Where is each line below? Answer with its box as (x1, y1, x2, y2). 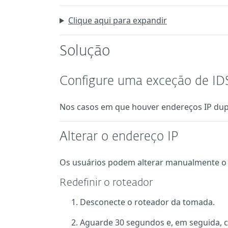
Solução (60, 44, 110, 59)
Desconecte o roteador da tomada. (80, 196, 215, 208)
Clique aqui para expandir (68, 15, 167, 26)
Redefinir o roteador (60, 178, 153, 188)
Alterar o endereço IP (60, 131, 178, 143)
